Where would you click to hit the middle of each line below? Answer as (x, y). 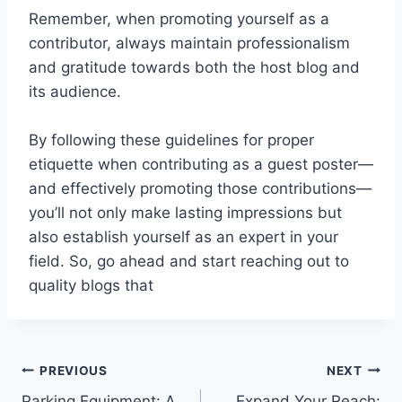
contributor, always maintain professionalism (189, 44)
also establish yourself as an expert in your (184, 237)
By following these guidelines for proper (171, 140)
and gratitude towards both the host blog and (194, 68)
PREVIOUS (74, 370)
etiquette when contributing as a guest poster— (201, 165)
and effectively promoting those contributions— (200, 189)
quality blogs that (91, 286)
